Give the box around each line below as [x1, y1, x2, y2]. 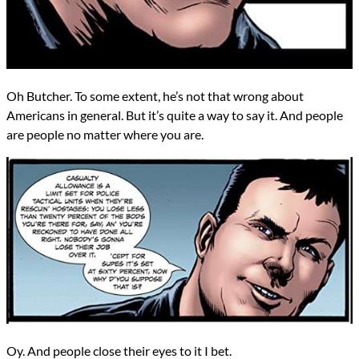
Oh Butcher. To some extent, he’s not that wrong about [6, 88, 304, 104]
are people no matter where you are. [6, 127, 204, 143]
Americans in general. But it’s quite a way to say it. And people [6, 107, 343, 123]
